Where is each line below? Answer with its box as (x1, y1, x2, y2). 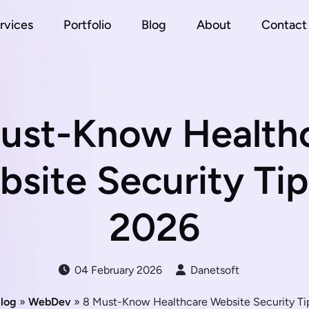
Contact (261, 17, 307, 32)
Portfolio (63, 17, 111, 32)
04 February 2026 (72, 263, 162, 277)
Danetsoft (188, 263, 239, 277)
